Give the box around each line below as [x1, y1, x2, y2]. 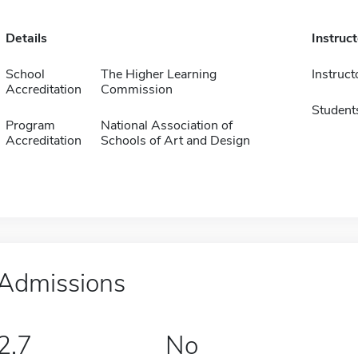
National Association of [100, 117, 233, 134]
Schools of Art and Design [100, 132, 250, 149]
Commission [100, 81, 173, 98]
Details [5, 30, 47, 47]
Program [5, 117, 55, 134]
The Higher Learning [100, 66, 217, 83]
